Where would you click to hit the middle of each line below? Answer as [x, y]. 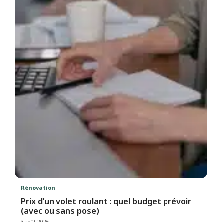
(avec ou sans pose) [60, 210]
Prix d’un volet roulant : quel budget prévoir [106, 201]
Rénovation [38, 187]
